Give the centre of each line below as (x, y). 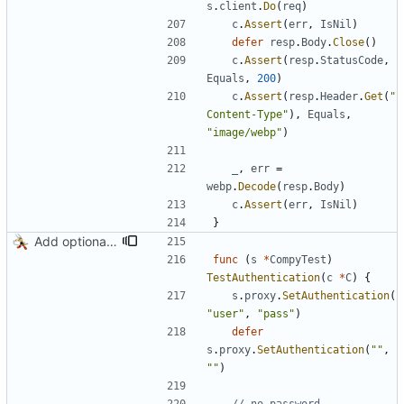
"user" (225, 314)
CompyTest (298, 260)
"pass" (276, 314)
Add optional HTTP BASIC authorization (112, 242)
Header (339, 97)
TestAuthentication (263, 278)
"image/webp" (244, 133)
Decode (257, 187)
